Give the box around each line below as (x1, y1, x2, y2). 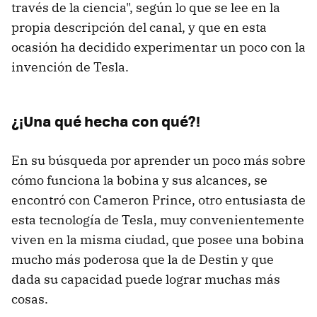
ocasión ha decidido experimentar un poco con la (11, 38, 306, 55)
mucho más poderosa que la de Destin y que (11, 250, 274, 267)
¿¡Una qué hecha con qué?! (11, 109, 200, 132)
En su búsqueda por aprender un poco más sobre (11, 151, 306, 168)
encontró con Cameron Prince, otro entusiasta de (11, 191, 306, 208)
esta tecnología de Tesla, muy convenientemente (11, 211, 304, 228)
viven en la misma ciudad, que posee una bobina (11, 231, 304, 248)
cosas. (11, 290, 48, 307)
